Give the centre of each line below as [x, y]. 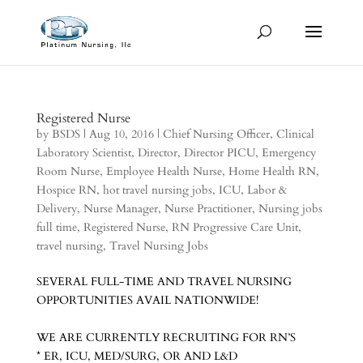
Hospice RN [66, 190]
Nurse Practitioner [208, 209]
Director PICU [219, 153]
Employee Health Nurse [164, 171]
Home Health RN [272, 171]
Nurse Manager [120, 209]
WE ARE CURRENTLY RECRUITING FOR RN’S [166, 337]
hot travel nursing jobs [157, 190]
